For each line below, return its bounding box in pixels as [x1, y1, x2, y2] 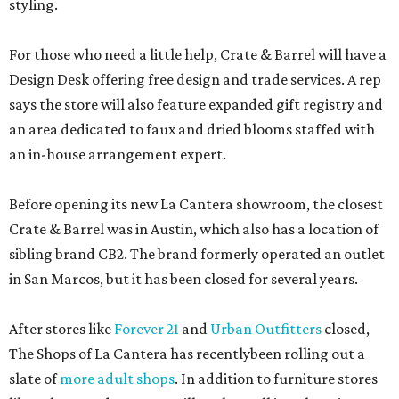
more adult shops [60, 370, 175, 388]
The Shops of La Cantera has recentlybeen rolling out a [9, 345, 365, 363]
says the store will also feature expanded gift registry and [9, 95, 383, 114]
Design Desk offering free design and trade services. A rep [9, 70, 381, 89]
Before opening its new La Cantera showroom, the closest [9, 195, 383, 214]
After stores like [9, 320, 114, 338]
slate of [9, 370, 60, 388]
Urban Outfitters [210, 320, 322, 338]
